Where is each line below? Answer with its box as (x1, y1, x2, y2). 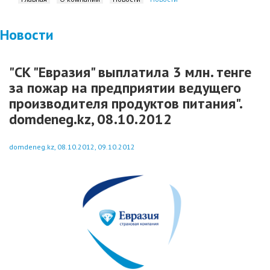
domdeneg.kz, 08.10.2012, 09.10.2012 (9, 142, 135, 151)
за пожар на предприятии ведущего (9, 78, 241, 97)
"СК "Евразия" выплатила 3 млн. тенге (9, 63, 251, 81)
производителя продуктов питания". (9, 94, 242, 113)
